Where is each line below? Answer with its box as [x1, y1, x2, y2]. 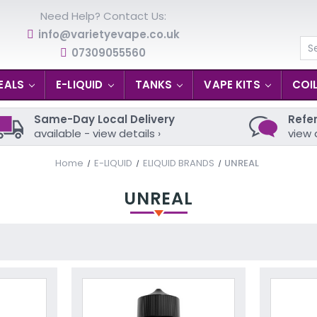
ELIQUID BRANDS [142, 156, 214, 170]
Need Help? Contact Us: [40, 8, 166, 23]
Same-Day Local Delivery [33, 112, 175, 127]
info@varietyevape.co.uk [38, 27, 180, 42]
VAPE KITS [204, 77, 263, 92]
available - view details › [33, 126, 161, 141]
